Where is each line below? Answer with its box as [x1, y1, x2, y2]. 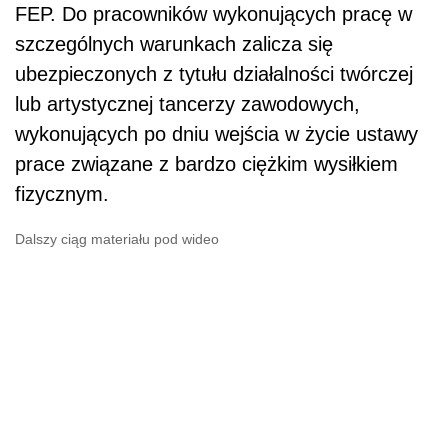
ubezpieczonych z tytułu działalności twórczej [15, 62, 413, 85]
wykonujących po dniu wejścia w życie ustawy [15, 122, 418, 145]
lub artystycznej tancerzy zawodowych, [15, 92, 360, 115]
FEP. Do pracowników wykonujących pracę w [15, 2, 412, 25]
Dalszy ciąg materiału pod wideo [15, 230, 219, 247]
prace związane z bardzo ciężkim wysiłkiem [15, 152, 398, 175]
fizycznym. [15, 182, 109, 205]
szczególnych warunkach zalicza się [15, 32, 333, 55]
